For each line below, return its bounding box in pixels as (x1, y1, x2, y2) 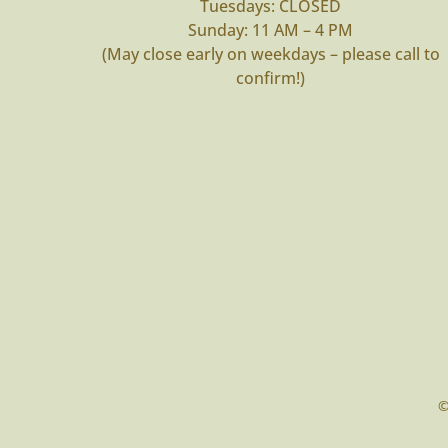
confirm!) (236, 66, 306, 89)
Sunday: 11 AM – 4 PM (188, 18, 354, 41)
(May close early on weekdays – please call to (101, 42, 440, 65)
